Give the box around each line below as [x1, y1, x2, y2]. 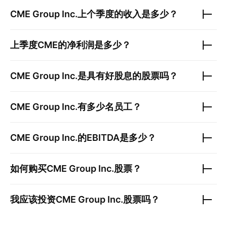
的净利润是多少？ [58, 40, 131, 51]
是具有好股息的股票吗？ [78, 70, 178, 82]
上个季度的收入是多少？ [78, 9, 178, 20]
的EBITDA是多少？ [78, 132, 156, 143]
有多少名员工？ [78, 101, 141, 112]
